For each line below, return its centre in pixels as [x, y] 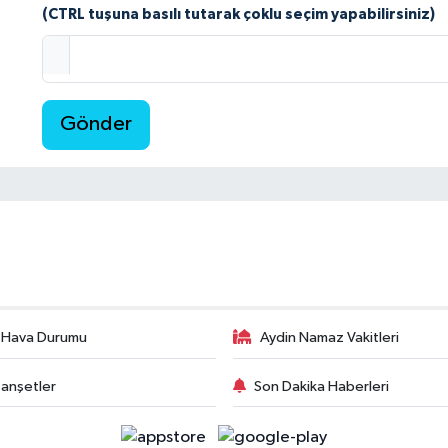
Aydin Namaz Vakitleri [329, 338]
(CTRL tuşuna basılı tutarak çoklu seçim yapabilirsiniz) [239, 15]
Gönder [96, 124]
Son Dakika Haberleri [321, 386]
